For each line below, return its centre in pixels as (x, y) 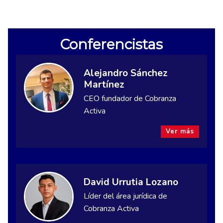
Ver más (180, 131)
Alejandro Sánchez (126, 73)
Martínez (104, 84)
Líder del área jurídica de (125, 196)
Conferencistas (111, 45)
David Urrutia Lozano (131, 182)
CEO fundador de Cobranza (130, 98)
